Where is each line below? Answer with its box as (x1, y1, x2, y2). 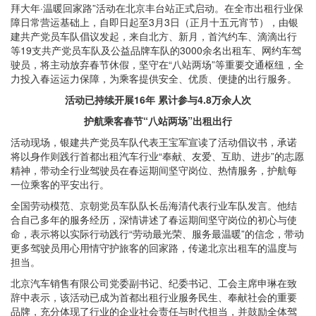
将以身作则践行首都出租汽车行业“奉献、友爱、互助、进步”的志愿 (11, 149, 304, 164)
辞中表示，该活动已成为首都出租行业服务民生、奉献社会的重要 (11, 290, 297, 305)
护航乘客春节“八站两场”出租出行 (84, 114, 232, 128)
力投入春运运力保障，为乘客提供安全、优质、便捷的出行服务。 (11, 71, 297, 86)
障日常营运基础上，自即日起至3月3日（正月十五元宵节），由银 (11, 15, 298, 30)
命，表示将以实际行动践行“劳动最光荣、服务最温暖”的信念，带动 (11, 226, 304, 241)
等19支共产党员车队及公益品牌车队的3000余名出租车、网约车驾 (11, 43, 301, 58)
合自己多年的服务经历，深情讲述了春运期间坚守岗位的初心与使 (11, 212, 297, 227)
